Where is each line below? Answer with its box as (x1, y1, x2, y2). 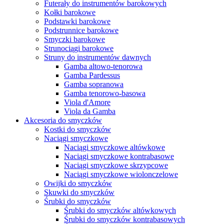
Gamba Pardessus (64, 71, 120, 79)
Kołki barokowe (44, 8, 95, 16)
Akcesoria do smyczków (24, 116, 102, 124)
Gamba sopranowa (64, 80, 123, 88)
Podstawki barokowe (44, 17, 110, 25)
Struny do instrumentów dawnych (44, 53, 151, 61)
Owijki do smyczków (44, 179, 112, 187)
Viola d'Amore (64, 98, 110, 106)
